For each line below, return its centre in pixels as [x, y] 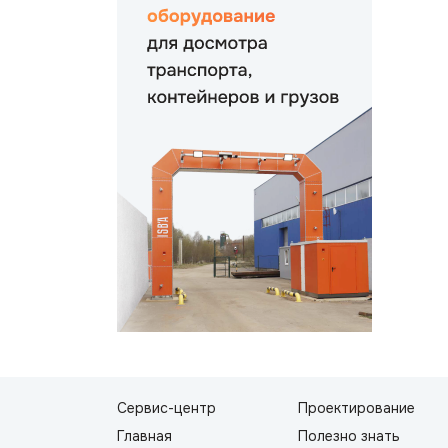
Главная [144, 436]
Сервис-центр [166, 408]
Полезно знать [348, 436]
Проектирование [356, 408]
